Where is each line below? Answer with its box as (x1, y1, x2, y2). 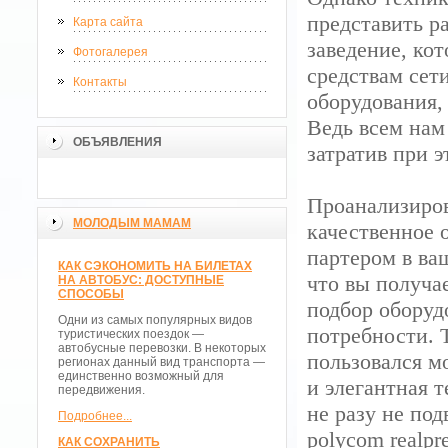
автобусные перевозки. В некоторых (58, 341, 266, 355)
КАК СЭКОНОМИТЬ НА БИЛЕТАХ (58, 259, 252, 273)
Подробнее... (58, 409, 132, 423)
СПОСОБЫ (58, 287, 124, 301)
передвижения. (58, 383, 145, 397)
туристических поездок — (58, 327, 204, 341)
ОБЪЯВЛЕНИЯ (73, 135, 162, 149)
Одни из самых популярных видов (58, 313, 252, 327)
